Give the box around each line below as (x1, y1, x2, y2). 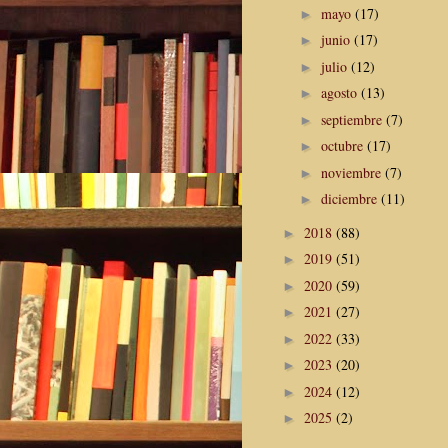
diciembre (320, 189, 381, 209)
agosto (320, 83, 361, 103)
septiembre (320, 109, 386, 129)
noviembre (320, 162, 385, 182)
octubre (320, 136, 367, 156)
